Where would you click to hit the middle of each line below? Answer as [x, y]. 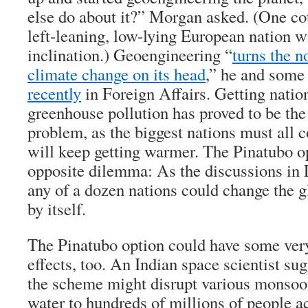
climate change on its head [117, 74]
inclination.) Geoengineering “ [130, 55]
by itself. [57, 209]
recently [54, 93]
